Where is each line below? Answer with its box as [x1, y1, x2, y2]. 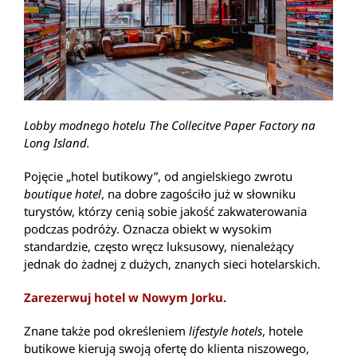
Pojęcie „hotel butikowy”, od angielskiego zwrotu [24, 167, 292, 184]
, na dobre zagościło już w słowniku [101, 185, 296, 202]
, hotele [262, 322, 303, 339]
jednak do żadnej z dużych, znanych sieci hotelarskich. [24, 255, 320, 272]
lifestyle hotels [189, 322, 262, 339]
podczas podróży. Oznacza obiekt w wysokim [24, 220, 272, 237]
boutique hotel [24, 185, 101, 202]
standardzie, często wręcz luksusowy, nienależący [24, 237, 294, 254]
